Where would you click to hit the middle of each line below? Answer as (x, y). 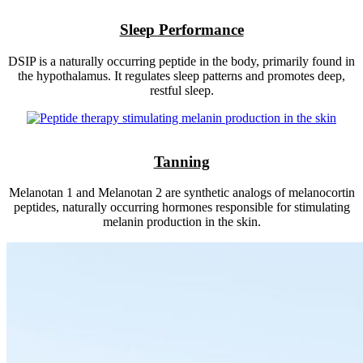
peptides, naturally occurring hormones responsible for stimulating (181, 207)
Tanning (181, 161)
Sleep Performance (181, 30)
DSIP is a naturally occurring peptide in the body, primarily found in (181, 61)
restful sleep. (181, 90)
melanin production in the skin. (181, 222)
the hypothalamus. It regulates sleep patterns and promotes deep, (181, 75)
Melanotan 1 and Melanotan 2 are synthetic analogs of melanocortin (181, 193)
